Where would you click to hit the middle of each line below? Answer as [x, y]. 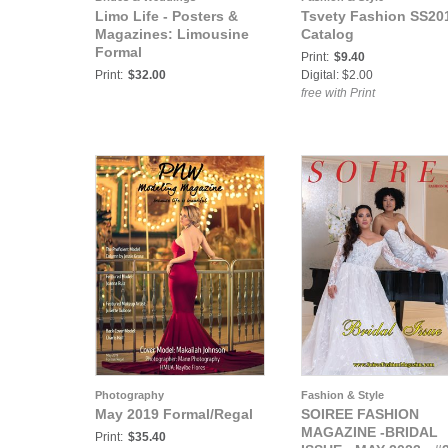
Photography [129, 395]
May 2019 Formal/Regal [174, 414]
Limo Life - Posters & [166, 16]
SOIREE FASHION [360, 414]
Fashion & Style [342, 395]
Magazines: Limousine [172, 34]
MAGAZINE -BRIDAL [369, 432]
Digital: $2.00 [337, 75]
